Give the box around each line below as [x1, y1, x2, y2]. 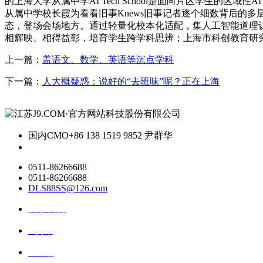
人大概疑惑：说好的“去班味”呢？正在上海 [42, 76, 220, 87]
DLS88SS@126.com [28, 183, 107, 194]
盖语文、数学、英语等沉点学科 [42, 55, 174, 65]
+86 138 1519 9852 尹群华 [69, 130, 173, 141]
